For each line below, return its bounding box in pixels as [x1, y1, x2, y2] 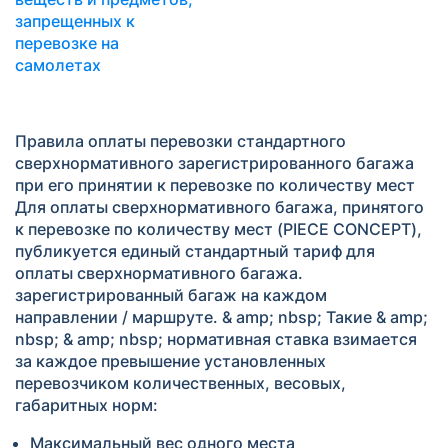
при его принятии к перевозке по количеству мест [15, 175, 415, 195]
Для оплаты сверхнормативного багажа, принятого [15, 197, 424, 217]
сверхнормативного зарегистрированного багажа [15, 153, 414, 173]
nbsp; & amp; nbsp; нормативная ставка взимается [15, 329, 417, 349]
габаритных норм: [15, 395, 158, 415]
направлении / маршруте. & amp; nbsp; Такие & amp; [15, 307, 428, 327]
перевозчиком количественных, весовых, [15, 373, 346, 393]
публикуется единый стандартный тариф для [15, 241, 375, 261]
